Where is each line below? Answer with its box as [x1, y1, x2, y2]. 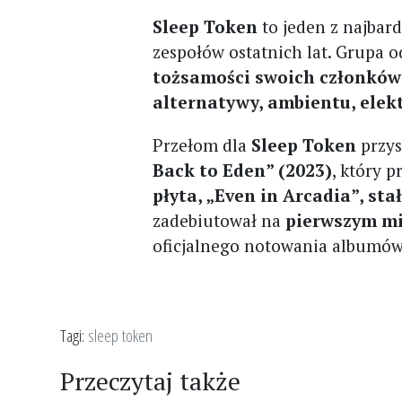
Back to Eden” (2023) [153, 158, 333, 181]
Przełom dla [153, 133, 252, 156]
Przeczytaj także [60, 363, 240, 398]
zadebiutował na [153, 208, 286, 232]
